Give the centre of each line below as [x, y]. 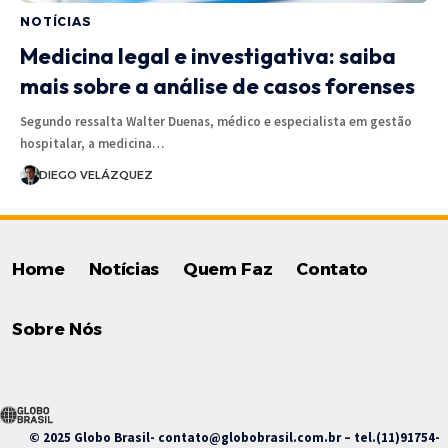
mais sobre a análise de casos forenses [217, 85]
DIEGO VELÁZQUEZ [95, 174]
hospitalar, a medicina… [92, 143]
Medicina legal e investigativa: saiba [208, 55]
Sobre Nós [57, 329]
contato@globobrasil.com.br [249, 437]
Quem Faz [227, 269]
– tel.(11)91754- [390, 437]
